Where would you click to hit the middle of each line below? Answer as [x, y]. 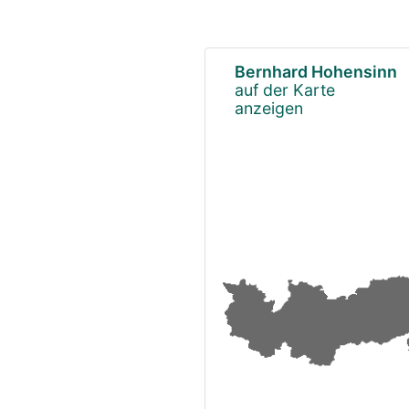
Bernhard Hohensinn [316, 71]
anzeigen [269, 108]
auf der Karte [285, 89]
